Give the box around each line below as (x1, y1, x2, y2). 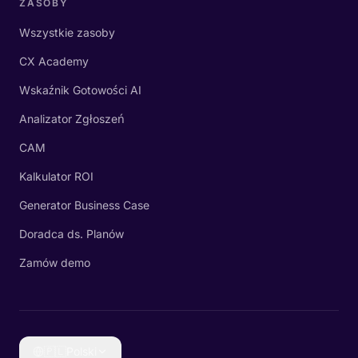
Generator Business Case (19, 198, 149, 212)
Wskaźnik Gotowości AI (19, 83, 141, 97)
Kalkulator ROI (19, 169, 93, 183)
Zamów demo (19, 256, 90, 269)
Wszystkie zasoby (19, 26, 115, 39)
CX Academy (19, 54, 89, 68)
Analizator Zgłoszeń (19, 112, 125, 125)
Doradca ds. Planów (19, 227, 124, 241)
